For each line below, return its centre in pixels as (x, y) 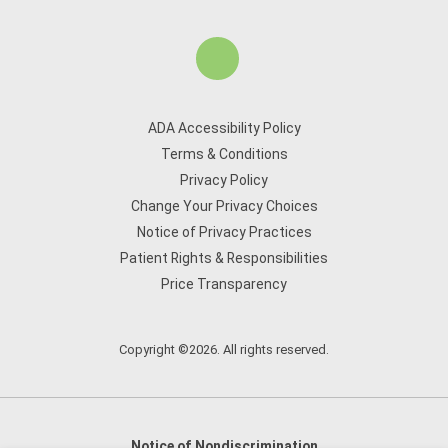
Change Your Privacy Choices (224, 206)
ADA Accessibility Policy (224, 128)
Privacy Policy (224, 180)
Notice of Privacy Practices (224, 232)
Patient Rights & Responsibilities (224, 258)
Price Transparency (224, 284)
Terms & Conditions (224, 154)
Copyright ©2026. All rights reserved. (224, 349)
